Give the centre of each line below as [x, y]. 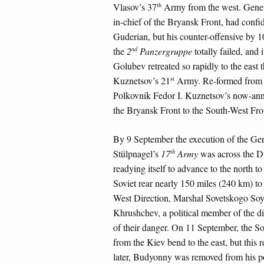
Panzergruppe [165, 51]
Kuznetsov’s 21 [142, 81]
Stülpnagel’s [137, 153]
